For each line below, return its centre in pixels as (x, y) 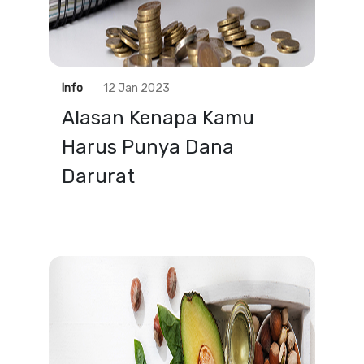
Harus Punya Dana (148, 147)
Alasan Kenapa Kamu (158, 118)
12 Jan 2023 (136, 88)
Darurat (98, 176)
